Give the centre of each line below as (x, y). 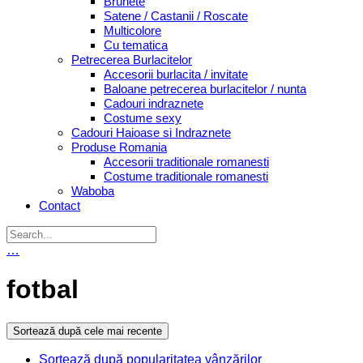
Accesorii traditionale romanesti (186, 162)
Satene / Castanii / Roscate (176, 16)
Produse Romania (119, 147)
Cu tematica (136, 45)
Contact (60, 205)
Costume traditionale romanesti (186, 176)
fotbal (43, 290)
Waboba (93, 191)
